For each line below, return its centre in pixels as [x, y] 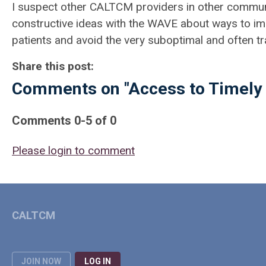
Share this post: [53, 66]
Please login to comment [73, 151]
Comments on [68, 89]
